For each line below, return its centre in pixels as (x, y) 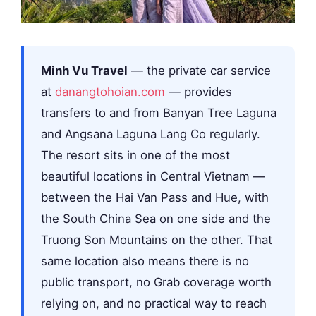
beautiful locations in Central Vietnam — (153, 176)
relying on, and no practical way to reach (154, 303)
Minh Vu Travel (84, 70)
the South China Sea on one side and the (156, 218)
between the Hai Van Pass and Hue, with (155, 197)
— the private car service (199, 70)
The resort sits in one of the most (135, 155)
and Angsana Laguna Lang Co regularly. (151, 134)
